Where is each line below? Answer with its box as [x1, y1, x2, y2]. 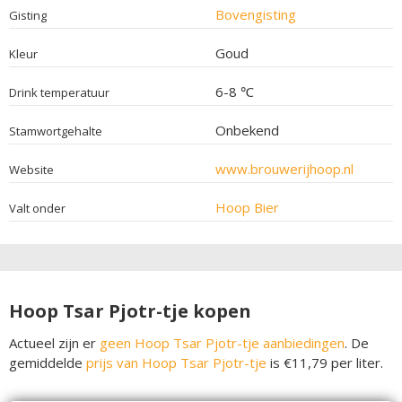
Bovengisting [214, 4, 296, 23]
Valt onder [9, 199, 66, 216]
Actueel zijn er [9, 333, 100, 352]
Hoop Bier [214, 197, 279, 216]
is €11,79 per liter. [267, 353, 383, 371]
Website [9, 161, 54, 178]
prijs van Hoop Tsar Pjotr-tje [86, 353, 267, 371]
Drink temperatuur [9, 83, 109, 100]
